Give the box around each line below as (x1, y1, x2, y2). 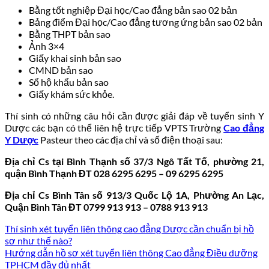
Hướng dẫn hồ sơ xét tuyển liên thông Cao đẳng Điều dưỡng (5, 246, 258, 258)
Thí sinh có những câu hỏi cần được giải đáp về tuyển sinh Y (5, 109, 264, 121)
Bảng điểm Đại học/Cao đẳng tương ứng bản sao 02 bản (29, 16, 262, 28)
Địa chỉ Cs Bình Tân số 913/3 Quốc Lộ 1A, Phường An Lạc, (5, 189, 264, 201)
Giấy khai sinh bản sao (29, 52, 121, 64)
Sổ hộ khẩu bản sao (29, 76, 109, 88)
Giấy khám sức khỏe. (29, 88, 114, 100)
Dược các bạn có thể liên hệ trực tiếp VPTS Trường (5, 121, 224, 133)
